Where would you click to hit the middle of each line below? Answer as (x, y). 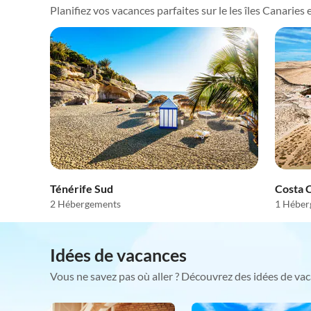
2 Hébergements (85, 204)
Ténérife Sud (82, 188)
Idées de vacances (118, 255)
